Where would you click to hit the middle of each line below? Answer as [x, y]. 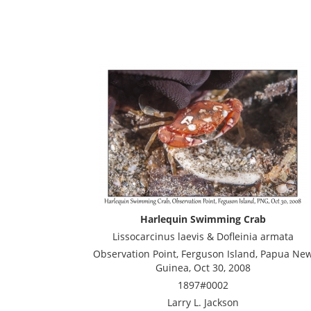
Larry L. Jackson [203, 302]
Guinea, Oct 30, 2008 [203, 268]
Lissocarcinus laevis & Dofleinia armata [203, 236]
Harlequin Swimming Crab [203, 219]
